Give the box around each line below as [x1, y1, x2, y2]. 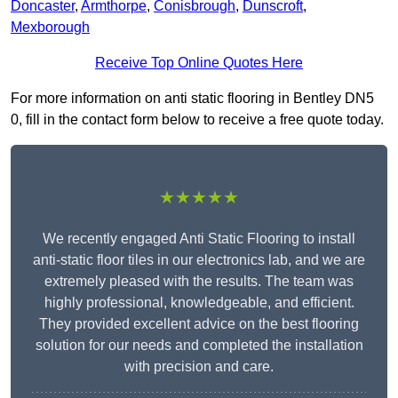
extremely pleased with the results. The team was [44, 274, 354, 290]
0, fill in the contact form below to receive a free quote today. [11, 112, 384, 128]
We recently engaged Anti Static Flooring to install [43, 231, 355, 247]
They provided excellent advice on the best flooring [39, 316, 359, 332]
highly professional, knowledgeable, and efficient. [44, 295, 354, 311]
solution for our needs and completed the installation [35, 338, 363, 354]
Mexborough [11, 20, 90, 36]
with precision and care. [124, 359, 274, 375]
